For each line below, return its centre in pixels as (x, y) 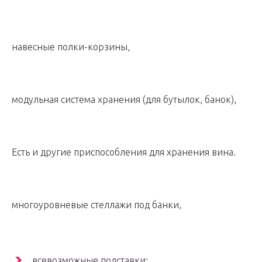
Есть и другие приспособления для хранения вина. (124, 152)
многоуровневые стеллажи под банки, (96, 205)
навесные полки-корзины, (71, 47)
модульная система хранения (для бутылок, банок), (124, 100)
